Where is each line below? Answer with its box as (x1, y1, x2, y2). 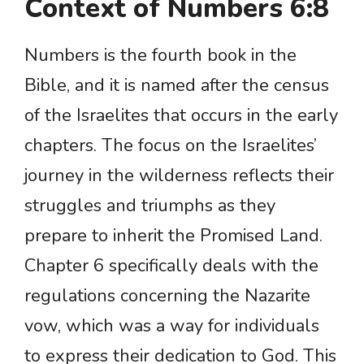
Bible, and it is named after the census (24, 73, 329, 98)
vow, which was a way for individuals (24, 314, 319, 339)
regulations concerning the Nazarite (24, 284, 310, 309)
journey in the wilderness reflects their (24, 163, 334, 188)
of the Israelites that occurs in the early (24, 103, 338, 128)
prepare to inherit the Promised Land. (24, 223, 323, 249)
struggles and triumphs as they (24, 193, 275, 219)
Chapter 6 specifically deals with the (24, 253, 318, 279)
